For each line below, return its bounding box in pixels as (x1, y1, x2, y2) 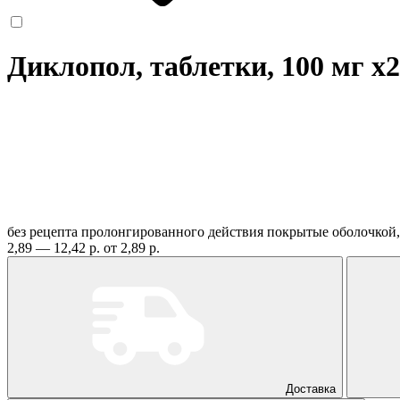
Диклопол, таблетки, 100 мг (7, 50, 371, 83)
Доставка (286, 381, 336, 396)
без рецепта (7, 223, 78, 239)
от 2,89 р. (104, 239, 160, 255)
